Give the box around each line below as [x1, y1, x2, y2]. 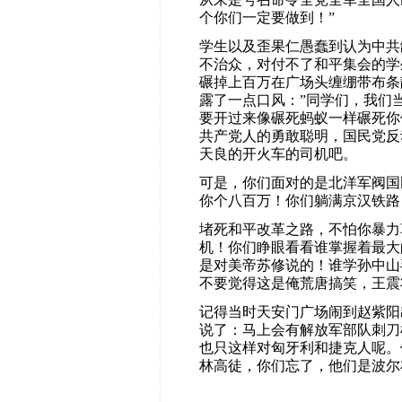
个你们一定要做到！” [198, 10, 335, 25]
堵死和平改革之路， [198, 222, 328, 237]
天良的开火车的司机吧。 [198, 146, 357, 162]
